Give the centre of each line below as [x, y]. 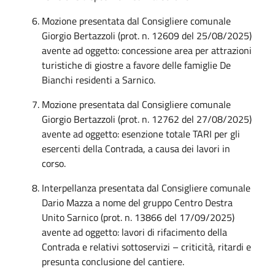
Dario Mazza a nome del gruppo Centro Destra [137, 202]
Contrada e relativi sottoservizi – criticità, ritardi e [146, 246]
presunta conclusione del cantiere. [113, 261]
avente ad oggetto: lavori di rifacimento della [134, 232]
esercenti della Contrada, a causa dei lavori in [136, 148]
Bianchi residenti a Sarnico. [99, 79]
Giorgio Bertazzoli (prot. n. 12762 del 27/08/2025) [147, 119]
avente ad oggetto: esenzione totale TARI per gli [141, 134]
